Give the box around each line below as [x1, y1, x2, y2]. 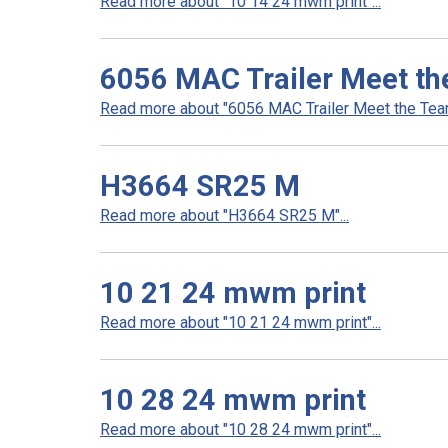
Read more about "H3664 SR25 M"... [100, 206, 349, 225]
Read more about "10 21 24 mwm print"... [100, 313, 381, 332]
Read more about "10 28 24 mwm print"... [100, 420, 381, 439]
